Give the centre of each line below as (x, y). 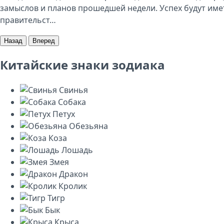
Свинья (73, 90)
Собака (72, 102)
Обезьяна (88, 126)
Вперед (44, 41)
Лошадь (77, 150)
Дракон (73, 174)
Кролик (73, 186)
